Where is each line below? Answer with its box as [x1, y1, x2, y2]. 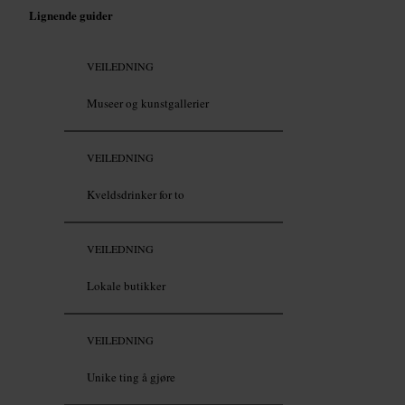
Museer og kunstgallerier [87, 95, 209, 112]
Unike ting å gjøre [87, 369, 175, 386]
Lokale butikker [87, 278, 165, 295]
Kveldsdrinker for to [87, 186, 184, 203]
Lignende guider [29, 5, 113, 24]
